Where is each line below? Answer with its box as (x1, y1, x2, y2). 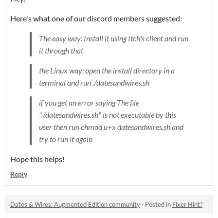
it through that (39, 46, 83, 55)
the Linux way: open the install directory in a (39, 66, 175, 75)
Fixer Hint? (172, 200, 202, 209)
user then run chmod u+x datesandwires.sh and (39, 122, 183, 132)
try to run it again (39, 134, 92, 144)
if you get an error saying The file (39, 98, 139, 108)
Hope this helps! (10, 154, 65, 164)
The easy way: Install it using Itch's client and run (39, 34, 188, 43)
